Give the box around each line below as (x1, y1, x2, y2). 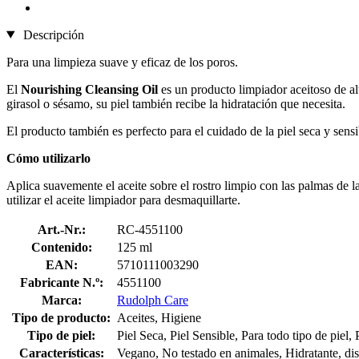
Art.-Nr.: (37, 222, 86, 236)
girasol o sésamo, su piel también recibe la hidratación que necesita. (6, 96, 345, 111)
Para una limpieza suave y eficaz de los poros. (6, 54, 238, 69)
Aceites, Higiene (117, 310, 201, 325)
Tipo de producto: (12, 310, 111, 325)
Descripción (19, 27, 84, 42)
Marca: (41, 292, 82, 307)
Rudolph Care (117, 292, 188, 307)
